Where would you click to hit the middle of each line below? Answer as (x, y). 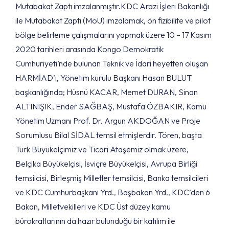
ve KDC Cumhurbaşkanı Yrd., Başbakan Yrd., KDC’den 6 (113, 192)
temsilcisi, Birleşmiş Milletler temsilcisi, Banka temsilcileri (112, 178)
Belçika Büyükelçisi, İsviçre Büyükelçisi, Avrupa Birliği (106, 164)
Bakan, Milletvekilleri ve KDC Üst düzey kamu (93, 207)
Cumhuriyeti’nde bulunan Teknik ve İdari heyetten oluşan (112, 63)
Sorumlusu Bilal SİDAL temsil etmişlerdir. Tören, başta (109, 135)
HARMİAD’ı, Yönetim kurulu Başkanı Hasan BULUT (104, 78)
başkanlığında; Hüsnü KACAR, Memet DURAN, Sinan (107, 92)
